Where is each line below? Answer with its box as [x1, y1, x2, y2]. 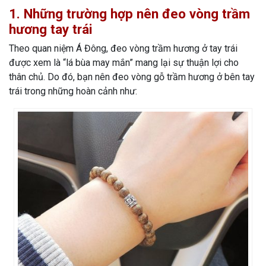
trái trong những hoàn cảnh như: [9, 85, 137, 97]
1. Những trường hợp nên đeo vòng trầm [9, 6, 250, 22]
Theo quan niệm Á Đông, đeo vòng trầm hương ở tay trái [9, 43, 237, 55]
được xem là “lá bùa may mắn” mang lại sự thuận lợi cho [9, 57, 239, 69]
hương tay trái [9, 21, 93, 37]
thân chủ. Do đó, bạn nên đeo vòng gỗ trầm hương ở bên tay [9, 71, 255, 83]
